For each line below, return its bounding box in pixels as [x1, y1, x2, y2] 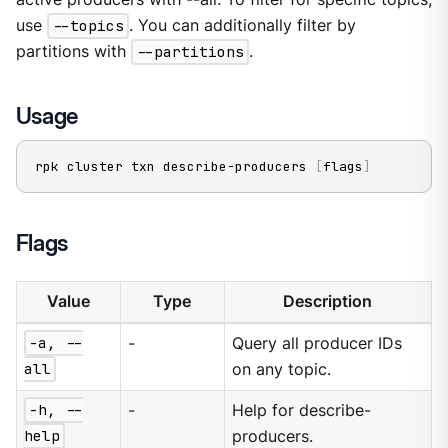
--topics [51, 16, 124, 36]
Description [283, 291, 373, 311]
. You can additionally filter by [128, 16, 356, 36]
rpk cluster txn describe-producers [34, 157, 315, 175]
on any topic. [232, 359, 332, 379]
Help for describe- [232, 400, 372, 420]
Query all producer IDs [232, 333, 403, 353]
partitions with [15, 42, 131, 62]
